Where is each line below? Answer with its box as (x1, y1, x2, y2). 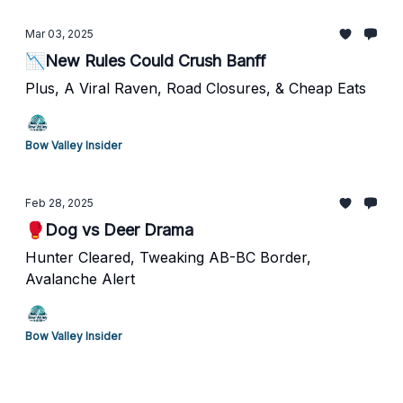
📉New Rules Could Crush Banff (25, 51, 266, 70)
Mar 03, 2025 (25, 27, 94, 40)
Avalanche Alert (25, 270, 135, 288)
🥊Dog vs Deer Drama (25, 220, 193, 239)
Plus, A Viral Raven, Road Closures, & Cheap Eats (25, 79, 366, 97)
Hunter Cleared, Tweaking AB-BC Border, (25, 248, 311, 266)
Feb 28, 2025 (25, 196, 94, 210)
